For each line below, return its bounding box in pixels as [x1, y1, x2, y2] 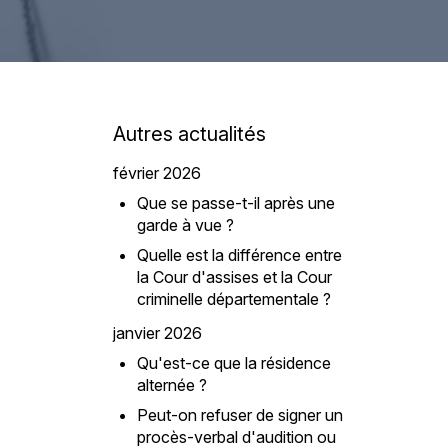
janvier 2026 [112, 322, 202, 343]
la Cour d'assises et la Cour [136, 266, 332, 287]
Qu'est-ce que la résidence [136, 352, 331, 373]
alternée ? [136, 374, 207, 395]
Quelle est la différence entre [136, 244, 342, 265]
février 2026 [112, 162, 201, 183]
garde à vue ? [136, 214, 234, 235]
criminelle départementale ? [136, 288, 331, 309]
